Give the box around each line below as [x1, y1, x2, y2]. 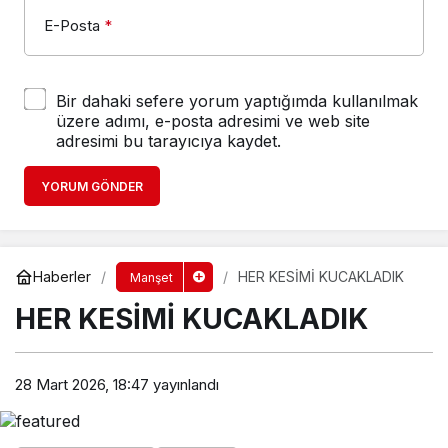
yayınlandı [149, 375, 219, 395]
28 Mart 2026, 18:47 [15, 375, 149, 395]
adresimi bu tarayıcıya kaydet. [56, 130, 281, 151]
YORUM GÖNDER [41, 178, 143, 194]
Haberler [33, 268, 91, 286]
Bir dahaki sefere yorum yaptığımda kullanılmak [56, 90, 418, 111]
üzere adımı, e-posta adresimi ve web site [56, 110, 370, 131]
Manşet [129, 269, 173, 285]
